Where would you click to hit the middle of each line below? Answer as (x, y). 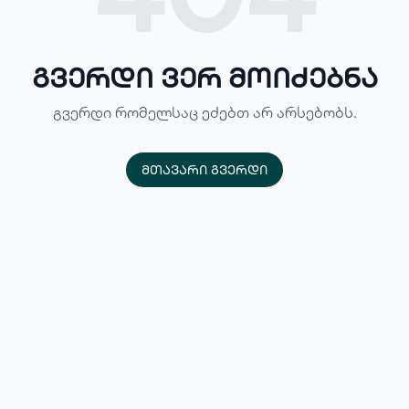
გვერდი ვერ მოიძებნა (204, 78)
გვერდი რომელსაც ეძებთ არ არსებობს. (204, 112)
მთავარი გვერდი (204, 170)
